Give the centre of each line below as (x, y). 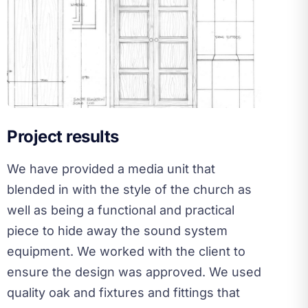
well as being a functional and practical (121, 210)
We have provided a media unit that (111, 168)
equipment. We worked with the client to (126, 251)
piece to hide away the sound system (117, 230)
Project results (63, 136)
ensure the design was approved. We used (134, 272)
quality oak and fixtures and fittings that (123, 292)
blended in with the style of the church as (129, 189)
